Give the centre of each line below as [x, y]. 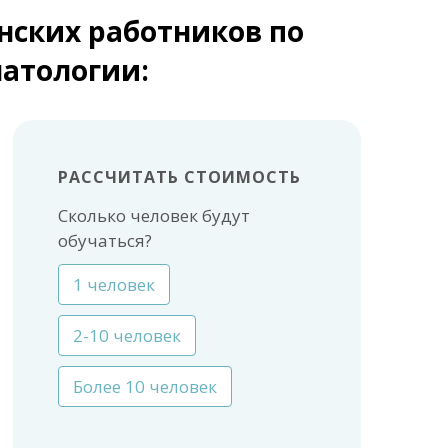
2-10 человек [126, 335]
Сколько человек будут [153, 215]
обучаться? [104, 240]
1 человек [113, 284]
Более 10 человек [144, 386]
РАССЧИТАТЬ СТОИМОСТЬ [179, 176]
